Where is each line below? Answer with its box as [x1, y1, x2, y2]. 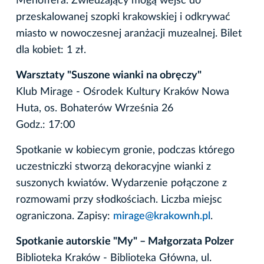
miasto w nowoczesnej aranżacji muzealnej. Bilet [16, 28, 242, 39]
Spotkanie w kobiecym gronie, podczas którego [16, 144, 235, 156]
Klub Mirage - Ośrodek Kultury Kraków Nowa [16, 86, 229, 97]
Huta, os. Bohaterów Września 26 [16, 103, 173, 114]
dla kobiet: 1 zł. [16, 44, 86, 55]
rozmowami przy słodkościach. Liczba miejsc [16, 194, 222, 205]
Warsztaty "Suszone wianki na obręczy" [16, 70, 202, 81]
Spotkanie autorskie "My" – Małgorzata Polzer [16, 236, 234, 247]
